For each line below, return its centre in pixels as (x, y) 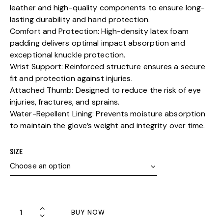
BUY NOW (88, 213)
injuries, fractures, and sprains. (65, 102)
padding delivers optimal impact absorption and (97, 43)
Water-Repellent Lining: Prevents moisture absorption (108, 114)
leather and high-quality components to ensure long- (108, 8)
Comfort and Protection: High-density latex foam (99, 31)
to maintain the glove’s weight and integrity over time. (108, 126)
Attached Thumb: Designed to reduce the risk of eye (106, 90)
